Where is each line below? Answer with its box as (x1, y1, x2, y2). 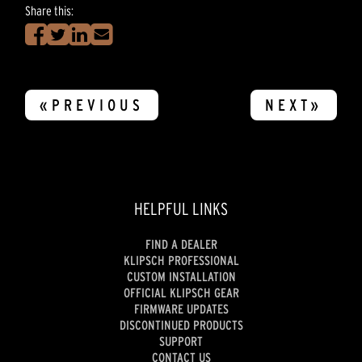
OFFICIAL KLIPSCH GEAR (123, 284, 239, 300)
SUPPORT (159, 333, 203, 348)
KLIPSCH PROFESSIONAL (123, 252, 239, 267)
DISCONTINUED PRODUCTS (119, 317, 243, 332)
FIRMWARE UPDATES (133, 301, 229, 316)
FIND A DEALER (145, 236, 217, 251)
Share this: (25, 3, 74, 19)
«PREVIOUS (40, 96, 145, 115)
